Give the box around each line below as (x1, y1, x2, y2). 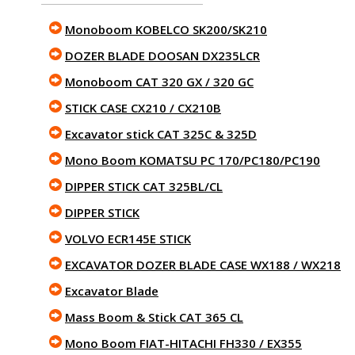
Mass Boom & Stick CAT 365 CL (65, 309, 243, 325)
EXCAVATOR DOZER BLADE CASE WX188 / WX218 (65, 257, 341, 273)
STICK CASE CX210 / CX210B (65, 100, 221, 116)
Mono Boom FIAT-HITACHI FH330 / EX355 (65, 335, 302, 351)
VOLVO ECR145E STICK (65, 231, 191, 246)
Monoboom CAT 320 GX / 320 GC (65, 74, 254, 90)
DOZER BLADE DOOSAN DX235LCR (65, 48, 260, 63)
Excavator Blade (65, 283, 158, 299)
